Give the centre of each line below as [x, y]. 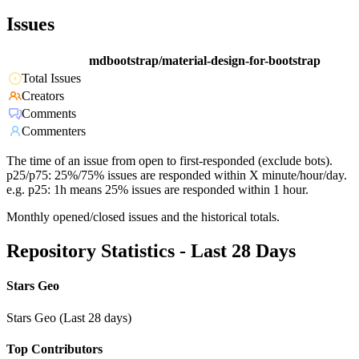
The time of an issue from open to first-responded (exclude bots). [169, 161]
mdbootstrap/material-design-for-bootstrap [205, 61]
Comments [49, 114]
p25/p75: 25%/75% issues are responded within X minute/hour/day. [177, 175]
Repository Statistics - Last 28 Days [151, 251]
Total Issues [51, 79]
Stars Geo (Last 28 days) [69, 317]
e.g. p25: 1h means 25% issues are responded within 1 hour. [157, 190]
